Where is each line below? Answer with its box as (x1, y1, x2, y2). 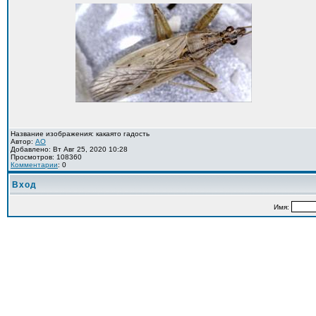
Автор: (11, 138, 35, 145)
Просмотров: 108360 (11, 153, 82, 161)
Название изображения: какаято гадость (11, 130, 150, 138)
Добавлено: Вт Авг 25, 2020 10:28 (11, 145, 128, 153)
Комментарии (11, 161, 58, 169)
